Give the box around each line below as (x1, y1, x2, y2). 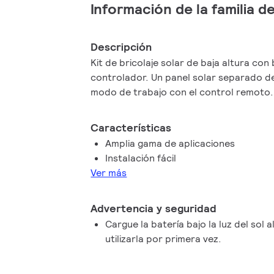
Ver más (91, 166, 127, 179)
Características (91, 120, 172, 135)
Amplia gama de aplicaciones (105, 137, 235, 150)
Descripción (91, 40, 152, 54)
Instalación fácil (105, 152, 177, 165)
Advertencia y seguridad (91, 201, 217, 215)
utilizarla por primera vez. (105, 232, 222, 245)
